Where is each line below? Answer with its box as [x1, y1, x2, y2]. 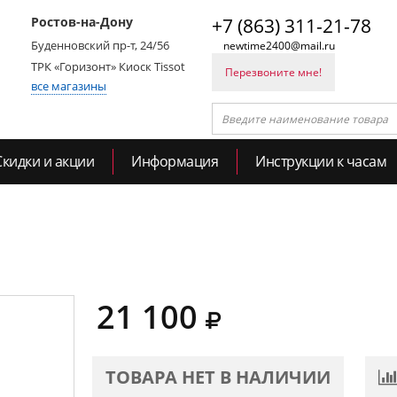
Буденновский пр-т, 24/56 [31, 37, 169, 53]
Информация [131, 152, 218, 171]
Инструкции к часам [255, 152, 386, 171]
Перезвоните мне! [225, 65, 322, 80]
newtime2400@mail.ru [223, 38, 335, 53]
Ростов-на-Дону [31, 13, 133, 30]
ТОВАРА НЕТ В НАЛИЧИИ [105, 365, 331, 389]
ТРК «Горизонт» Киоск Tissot [31, 58, 185, 74]
